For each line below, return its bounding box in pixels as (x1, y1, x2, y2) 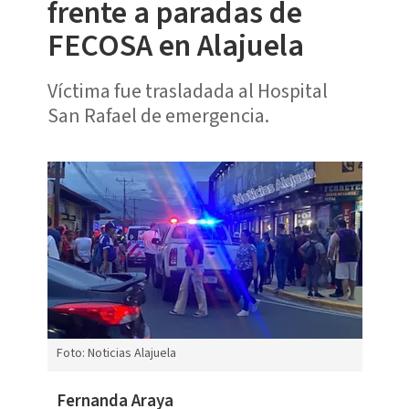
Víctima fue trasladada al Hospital (47, 76, 328, 106)
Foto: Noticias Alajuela (56, 344, 176, 363)
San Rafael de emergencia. (47, 100, 269, 131)
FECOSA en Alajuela (47, 23, 304, 68)
